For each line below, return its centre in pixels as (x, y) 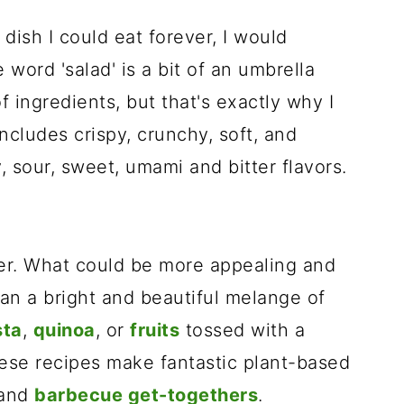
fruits (155, 330)
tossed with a (242, 330)
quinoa (64, 330)
